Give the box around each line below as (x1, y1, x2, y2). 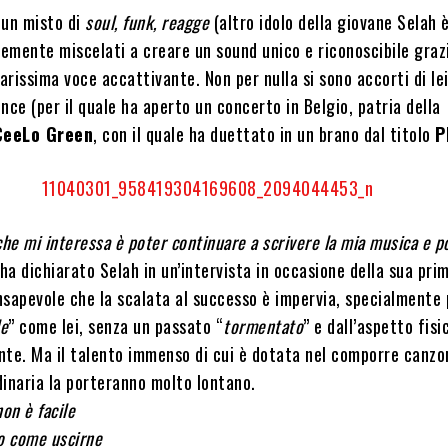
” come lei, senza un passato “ (8, 313, 224, 339)
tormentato (223, 313, 304, 339)
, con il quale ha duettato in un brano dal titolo (93, 121, 436, 147)
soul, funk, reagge (80, 9, 210, 35)
